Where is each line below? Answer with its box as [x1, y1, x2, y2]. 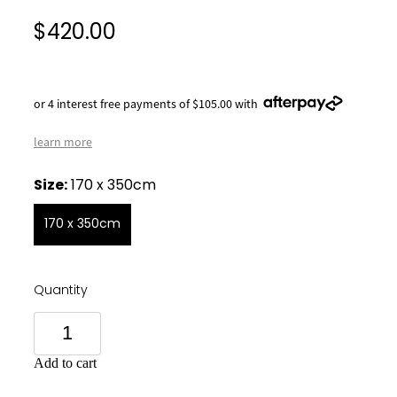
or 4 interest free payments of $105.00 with [34, 95, 258, 112]
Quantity [34, 280, 88, 301]
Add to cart [34, 354, 97, 370]
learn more [34, 133, 92, 150]
